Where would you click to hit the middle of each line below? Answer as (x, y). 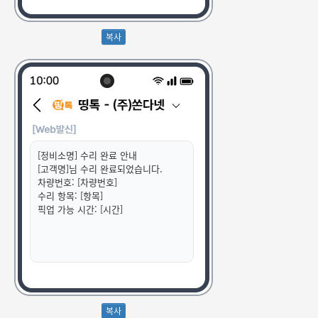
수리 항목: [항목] (70, 196)
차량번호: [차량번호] (77, 182)
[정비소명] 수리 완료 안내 (87, 155)
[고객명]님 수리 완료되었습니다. (100, 169)
